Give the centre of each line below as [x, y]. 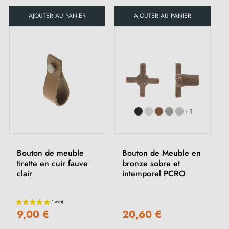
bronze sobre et [151, 164]
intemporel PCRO [154, 174]
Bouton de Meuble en [162, 153]
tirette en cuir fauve [52, 164]
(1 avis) [93, 95]
